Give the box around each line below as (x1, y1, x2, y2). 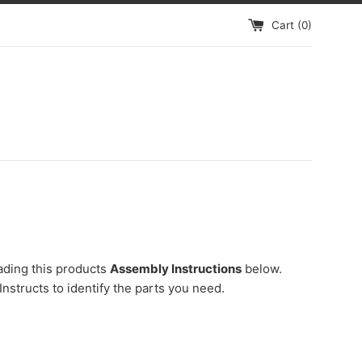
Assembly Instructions (110, 261, 242, 276)
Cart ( (271, 18, 301, 32)
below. (242, 261, 282, 276)
